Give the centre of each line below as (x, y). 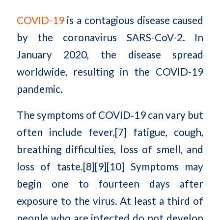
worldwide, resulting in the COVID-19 (110, 72)
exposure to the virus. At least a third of (110, 201)
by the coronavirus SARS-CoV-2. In (110, 38)
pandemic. (40, 89)
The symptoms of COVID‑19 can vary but (110, 115)
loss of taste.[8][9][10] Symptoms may (110, 166)
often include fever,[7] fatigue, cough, (110, 132)
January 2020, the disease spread (110, 55)
